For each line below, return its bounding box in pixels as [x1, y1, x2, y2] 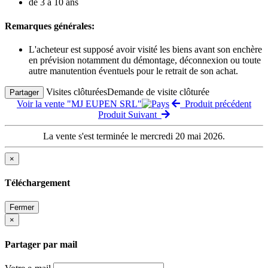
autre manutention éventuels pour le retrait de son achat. [29, 65, 238, 76]
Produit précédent [180, 98, 251, 109]
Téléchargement [5, 178, 70, 188]
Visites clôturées [46, 86, 107, 97]
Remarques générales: [5, 20, 95, 31]
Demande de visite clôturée [107, 86, 209, 97]
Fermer [10, 203, 34, 212]
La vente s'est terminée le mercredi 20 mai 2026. [43, 130, 225, 141]
